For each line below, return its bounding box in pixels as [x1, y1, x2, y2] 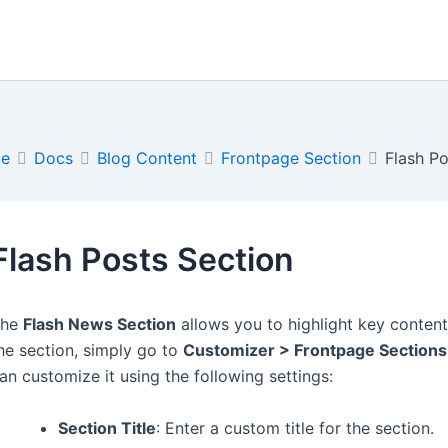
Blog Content [97, 148, 197, 168]
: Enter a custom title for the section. [156, 417, 434, 438]
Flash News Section [23, 314, 176, 334]
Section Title [58, 417, 156, 438]
